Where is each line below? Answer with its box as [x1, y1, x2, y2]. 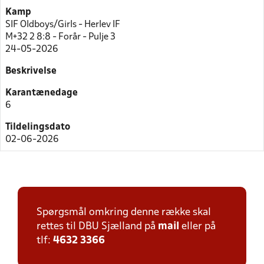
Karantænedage [5, 88, 78, 97]
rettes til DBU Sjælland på [37, 222, 158, 232]
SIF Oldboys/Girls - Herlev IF [5, 20, 120, 29]
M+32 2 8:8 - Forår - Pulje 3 [5, 32, 115, 41]
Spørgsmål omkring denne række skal [37, 207, 211, 217]
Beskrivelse [5, 67, 57, 75]
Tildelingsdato [5, 123, 70, 131]
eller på [179, 222, 216, 232]
